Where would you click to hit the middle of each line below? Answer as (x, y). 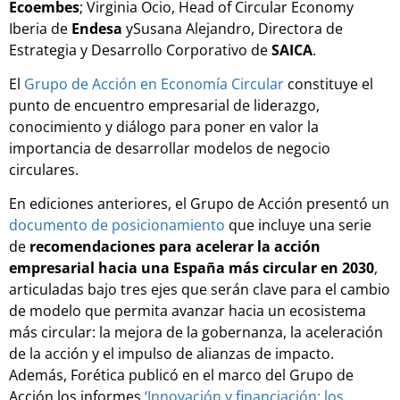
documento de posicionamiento (117, 225)
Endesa (99, 28)
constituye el (329, 83)
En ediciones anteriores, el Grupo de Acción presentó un (199, 204)
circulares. (44, 169)
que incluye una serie (298, 225)
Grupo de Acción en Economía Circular (154, 83)
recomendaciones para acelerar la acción (175, 247)
